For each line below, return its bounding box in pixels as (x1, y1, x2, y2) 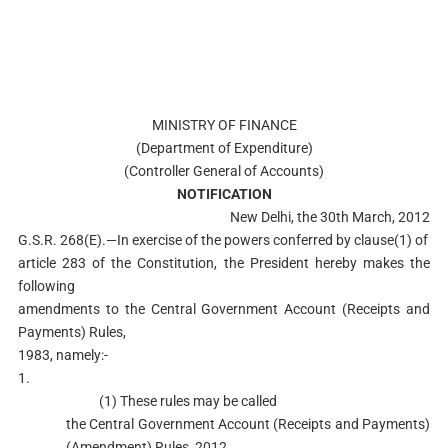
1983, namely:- (17, 347, 108, 363)
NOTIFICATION (176, 186, 272, 202)
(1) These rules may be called (65, 393, 277, 409)
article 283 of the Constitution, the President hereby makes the (17, 255, 431, 271)
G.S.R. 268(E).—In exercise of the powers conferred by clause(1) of (17, 232, 428, 248)
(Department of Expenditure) (135, 140, 313, 156)
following (17, 278, 75, 294)
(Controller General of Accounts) (124, 163, 324, 179)
